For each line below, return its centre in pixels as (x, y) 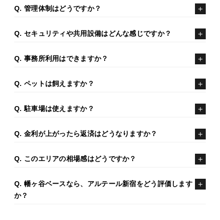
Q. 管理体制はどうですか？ (58, 9)
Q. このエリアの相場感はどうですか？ (75, 159)
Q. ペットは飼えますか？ (54, 84)
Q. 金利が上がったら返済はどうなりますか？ (86, 134)
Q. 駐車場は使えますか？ (54, 109)
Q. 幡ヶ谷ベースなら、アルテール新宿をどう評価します (104, 184)
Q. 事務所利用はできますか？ (61, 59)
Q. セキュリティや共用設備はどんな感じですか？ (93, 34)
